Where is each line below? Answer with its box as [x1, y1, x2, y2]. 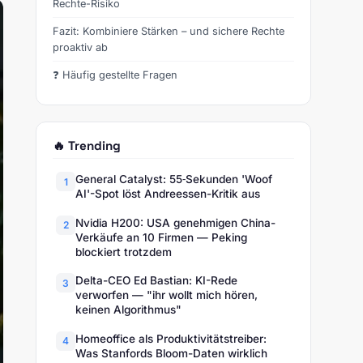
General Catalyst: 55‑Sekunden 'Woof [75, 173, 272, 186]
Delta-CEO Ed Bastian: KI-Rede [75, 274, 237, 288]
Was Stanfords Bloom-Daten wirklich [75, 346, 267, 360]
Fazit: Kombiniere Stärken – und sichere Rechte [53, 24, 284, 37]
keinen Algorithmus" [75, 303, 181, 317]
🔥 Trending [53, 138, 121, 154]
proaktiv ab [53, 41, 108, 53]
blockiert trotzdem [75, 245, 172, 258]
